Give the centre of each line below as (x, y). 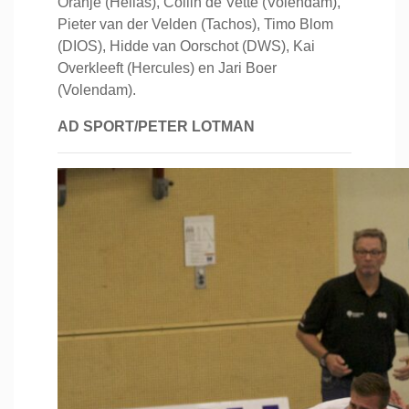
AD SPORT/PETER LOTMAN (156, 126)
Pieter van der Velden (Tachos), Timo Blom (195, 24)
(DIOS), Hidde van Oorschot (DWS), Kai (186, 46)
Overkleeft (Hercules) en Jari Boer (167, 68)
